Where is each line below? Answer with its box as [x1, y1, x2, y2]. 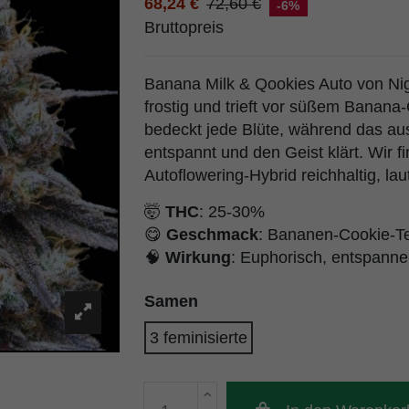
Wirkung [164, 247, 231, 267]
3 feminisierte [149, 329, 247, 348]
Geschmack [165, 225, 258, 244]
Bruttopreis [143, 18, 224, 37]
